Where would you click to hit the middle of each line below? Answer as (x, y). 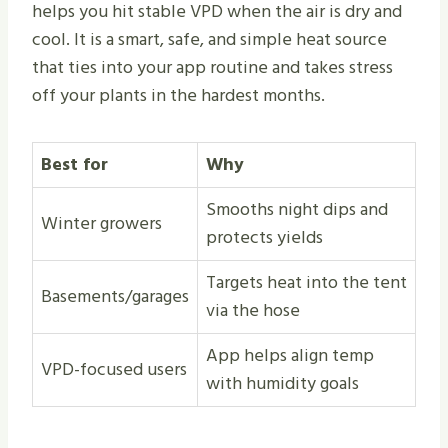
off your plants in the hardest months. (178, 96)
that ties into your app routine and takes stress (212, 68)
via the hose (253, 311)
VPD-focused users (114, 370)
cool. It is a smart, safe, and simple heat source (209, 40)
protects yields (264, 238)
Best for (74, 165)
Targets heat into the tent (306, 283)
